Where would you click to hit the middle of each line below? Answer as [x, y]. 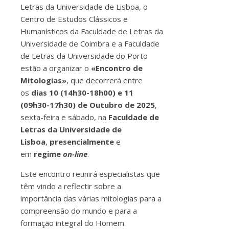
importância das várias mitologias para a [91, 198]
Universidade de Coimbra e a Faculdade [90, 43]
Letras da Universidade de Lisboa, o [84, 6]
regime [48, 154]
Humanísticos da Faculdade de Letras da [92, 31]
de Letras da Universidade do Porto [84, 55]
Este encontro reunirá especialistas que [90, 174]
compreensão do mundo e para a [79, 210]
